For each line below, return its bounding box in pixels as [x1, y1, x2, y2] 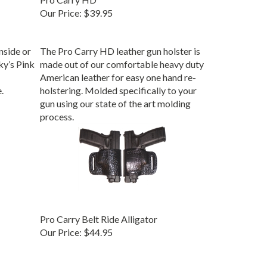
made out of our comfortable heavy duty [39, 55, 204, 67]
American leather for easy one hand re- [39, 69, 196, 80]
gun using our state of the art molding [39, 95, 191, 107]
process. [39, 108, 74, 120]
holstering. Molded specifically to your [39, 82, 197, 94]
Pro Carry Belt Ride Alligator [39, 210, 157, 222]
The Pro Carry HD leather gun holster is [39, 42, 200, 54]
